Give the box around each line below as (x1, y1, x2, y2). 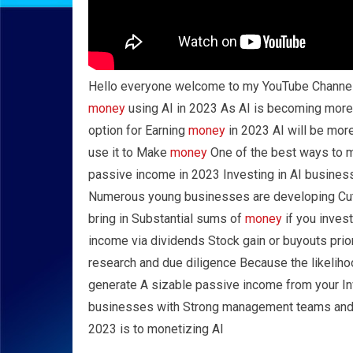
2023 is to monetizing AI (88, 321, 224, 336)
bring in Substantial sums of (88, 211, 245, 226)
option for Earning (88, 123, 188, 138)
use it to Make (88, 145, 170, 160)
